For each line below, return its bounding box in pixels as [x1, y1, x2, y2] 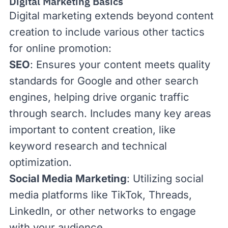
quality [178, 58, 210, 71]
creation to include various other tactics [9, 25, 205, 38]
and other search [112, 74, 198, 87]
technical [122, 139, 167, 152]
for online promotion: [9, 42, 111, 54]
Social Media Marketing [9, 172, 127, 185]
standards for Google [9, 74, 112, 87]
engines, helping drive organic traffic [9, 91, 189, 103]
